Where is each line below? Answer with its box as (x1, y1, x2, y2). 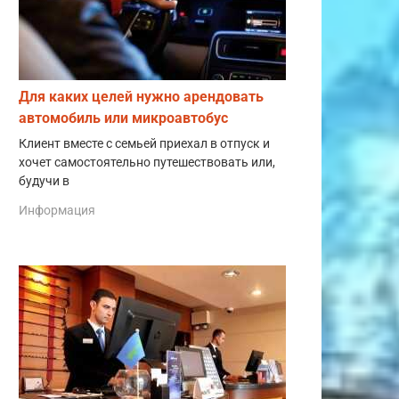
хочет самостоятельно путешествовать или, (19, 154, 275, 170)
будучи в (19, 173, 69, 189)
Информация (19, 203, 95, 218)
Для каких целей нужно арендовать (19, 87, 264, 105)
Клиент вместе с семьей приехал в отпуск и (19, 135, 270, 151)
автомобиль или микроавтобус (19, 109, 228, 126)
